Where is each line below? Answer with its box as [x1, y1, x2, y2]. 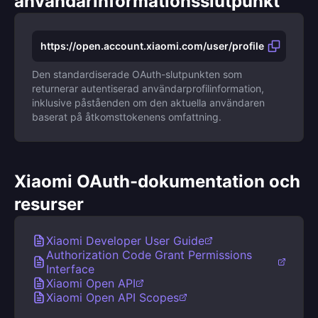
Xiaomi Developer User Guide [46, 234, 204, 248]
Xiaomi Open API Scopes [46, 290, 179, 305]
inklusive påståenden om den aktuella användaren [32, 97, 265, 109]
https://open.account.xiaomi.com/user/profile [40, 40, 264, 52]
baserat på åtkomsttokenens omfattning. [32, 111, 221, 123]
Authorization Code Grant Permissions [46, 248, 252, 262]
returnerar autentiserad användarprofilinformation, [32, 82, 264, 94]
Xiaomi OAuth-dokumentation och [14, 171, 300, 192]
